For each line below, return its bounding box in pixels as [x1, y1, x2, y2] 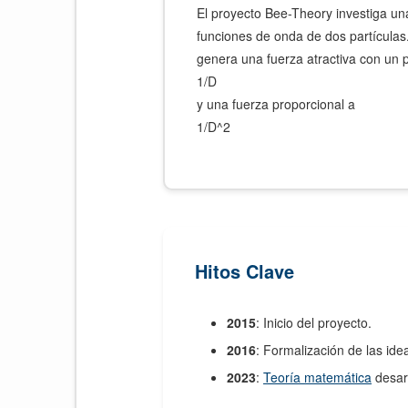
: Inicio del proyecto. [256, 313, 372, 331]
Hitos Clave [195, 258, 294, 284]
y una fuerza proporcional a [197, 95, 355, 113]
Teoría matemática [263, 368, 372, 386]
